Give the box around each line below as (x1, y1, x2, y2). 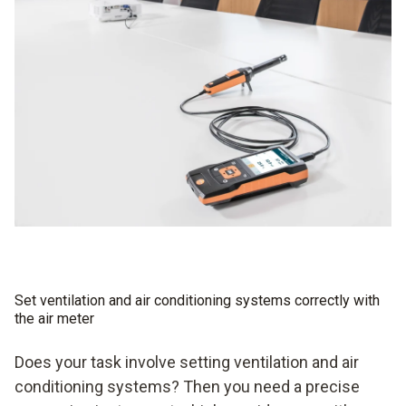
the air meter (14, 309, 94, 327)
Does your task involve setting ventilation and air (14, 352, 359, 372)
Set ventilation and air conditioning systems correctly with (14, 291, 380, 309)
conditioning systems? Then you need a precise (14, 376, 360, 396)
